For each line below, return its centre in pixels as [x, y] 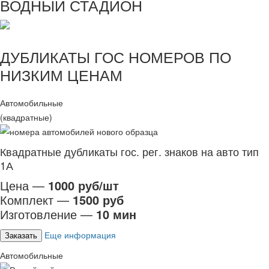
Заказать [21, 236]
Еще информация [80, 235]
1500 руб [98, 200]
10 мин [116, 214]
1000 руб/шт [83, 185]
